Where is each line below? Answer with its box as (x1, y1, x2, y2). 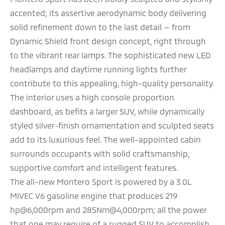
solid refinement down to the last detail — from (10, 22, 190, 32)
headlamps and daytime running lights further (10, 64, 186, 74)
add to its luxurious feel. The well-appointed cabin (10, 135, 201, 145)
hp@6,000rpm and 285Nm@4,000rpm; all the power (10, 205, 206, 215)
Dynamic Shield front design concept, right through (10, 36, 206, 46)
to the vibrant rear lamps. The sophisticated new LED (10, 50, 211, 60)
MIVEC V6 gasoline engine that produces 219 (10, 191, 177, 201)
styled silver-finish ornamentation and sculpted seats (10, 121, 214, 131)
